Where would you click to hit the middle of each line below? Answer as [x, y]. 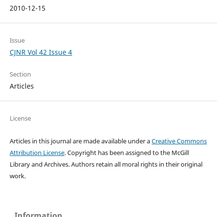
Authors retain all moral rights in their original [137, 164]
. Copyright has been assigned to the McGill [126, 153]
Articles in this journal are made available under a [80, 141]
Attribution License [37, 153]
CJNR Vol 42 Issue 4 [41, 52]
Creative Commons [179, 141]
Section [20, 74]
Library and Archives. [40, 164]
